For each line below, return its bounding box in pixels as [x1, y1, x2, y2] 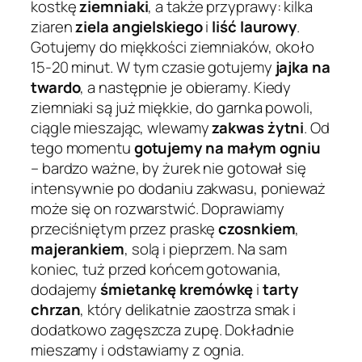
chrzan [31, 299, 81, 321]
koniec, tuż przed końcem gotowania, [31, 259, 281, 280]
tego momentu [31, 137, 134, 159]
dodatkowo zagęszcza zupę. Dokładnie [31, 319, 294, 341]
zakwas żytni [212, 117, 305, 139]
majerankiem [31, 238, 124, 260]
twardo [31, 77, 81, 99]
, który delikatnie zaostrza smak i [80, 299, 297, 321]
